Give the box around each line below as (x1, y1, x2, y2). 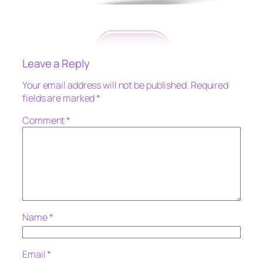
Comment (22, 114, 67, 127)
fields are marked (22, 92, 97, 104)
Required (190, 79, 229, 92)
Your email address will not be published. (22, 79, 189, 92)
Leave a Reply (22, 55, 90, 71)
